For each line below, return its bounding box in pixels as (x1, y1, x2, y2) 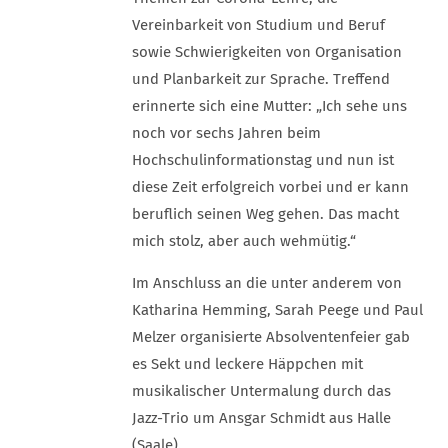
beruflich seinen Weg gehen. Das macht (132, 205, 399, 223)
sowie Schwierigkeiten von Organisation (132, 43, 402, 61)
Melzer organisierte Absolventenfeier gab (132, 328, 410, 346)
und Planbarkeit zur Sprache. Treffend (132, 70, 390, 88)
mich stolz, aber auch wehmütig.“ (132, 232, 356, 250)
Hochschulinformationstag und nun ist (132, 151, 394, 169)
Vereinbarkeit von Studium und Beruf (132, 16, 385, 34)
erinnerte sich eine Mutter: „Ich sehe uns (132, 97, 407, 115)
